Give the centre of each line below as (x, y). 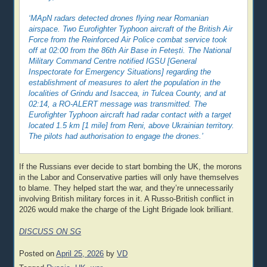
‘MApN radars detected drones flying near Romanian (119, 19)
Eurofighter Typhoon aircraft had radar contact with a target (130, 115)
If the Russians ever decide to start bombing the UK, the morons (131, 167)
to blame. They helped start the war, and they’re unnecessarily (127, 188)
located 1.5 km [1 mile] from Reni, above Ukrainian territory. (132, 126)
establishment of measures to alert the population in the (125, 83)
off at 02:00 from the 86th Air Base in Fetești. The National (130, 51)
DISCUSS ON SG (50, 232)
